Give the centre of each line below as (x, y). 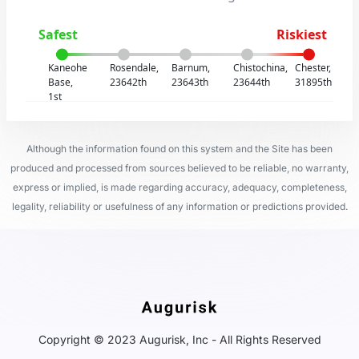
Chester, (313, 68)
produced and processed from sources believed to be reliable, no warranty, (179, 168)
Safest (58, 34)
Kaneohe (68, 68)
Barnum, (191, 68)
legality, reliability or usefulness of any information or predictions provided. (179, 206)
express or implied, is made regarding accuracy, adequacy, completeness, (179, 187)
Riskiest (301, 34)
